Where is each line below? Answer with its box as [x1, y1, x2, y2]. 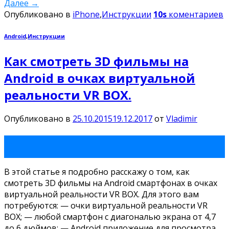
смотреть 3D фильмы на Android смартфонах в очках [4, 177, 217, 189]
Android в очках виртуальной [4, 69, 195, 86]
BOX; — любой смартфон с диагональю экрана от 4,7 [4, 211, 216, 223]
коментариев [167, 8, 223, 20]
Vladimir [166, 113, 197, 125]
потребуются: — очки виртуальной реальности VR [4, 200, 208, 212]
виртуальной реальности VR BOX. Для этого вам [4, 189, 199, 200]
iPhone [73, 8, 100, 20]
